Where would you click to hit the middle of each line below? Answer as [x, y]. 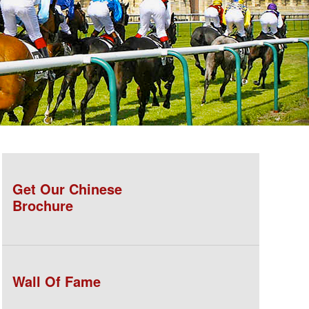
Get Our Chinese [67, 189]
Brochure [42, 205]
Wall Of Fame [56, 281]
